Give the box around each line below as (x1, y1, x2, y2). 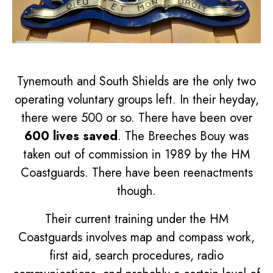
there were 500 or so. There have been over (21, 108, 252, 127)
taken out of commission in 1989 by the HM (23, 145, 250, 163)
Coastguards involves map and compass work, (18, 228, 255, 246)
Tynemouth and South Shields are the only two (17, 72, 256, 90)
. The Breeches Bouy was (118, 127, 249, 145)
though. (117, 182, 156, 200)
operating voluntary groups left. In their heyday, (14, 90, 259, 108)
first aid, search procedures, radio (49, 246, 224, 264)
